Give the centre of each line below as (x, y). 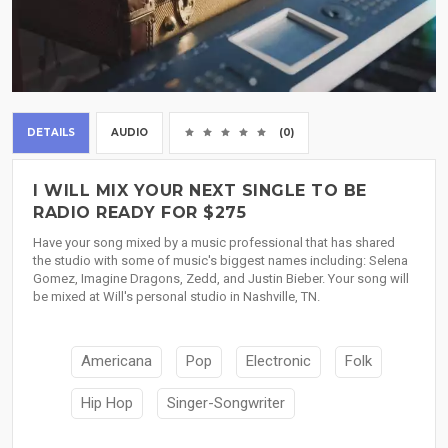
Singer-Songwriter (226, 402)
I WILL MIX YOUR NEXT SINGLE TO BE (200, 191)
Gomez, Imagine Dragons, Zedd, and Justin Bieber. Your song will (221, 279)
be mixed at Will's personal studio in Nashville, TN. (176, 297)
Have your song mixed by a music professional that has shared (214, 243)
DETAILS (51, 133)
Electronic (278, 361)
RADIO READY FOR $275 (139, 213)
